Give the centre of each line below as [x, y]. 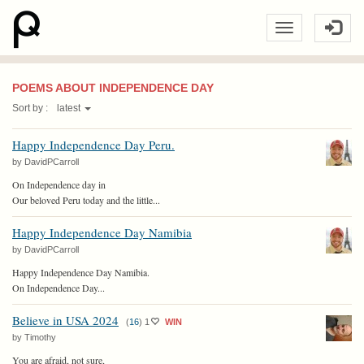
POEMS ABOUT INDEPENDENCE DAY [113, 88]
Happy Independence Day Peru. [93, 145]
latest [70, 108]
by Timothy [34, 337]
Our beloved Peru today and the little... [86, 200]
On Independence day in [59, 184]
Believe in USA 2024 [65, 320]
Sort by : [31, 108]
